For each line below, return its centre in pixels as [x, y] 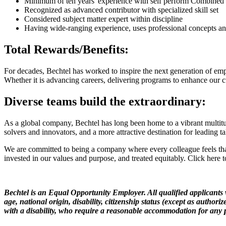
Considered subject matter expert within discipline [103, 19]
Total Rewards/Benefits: [66, 50]
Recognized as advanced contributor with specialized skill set [121, 10]
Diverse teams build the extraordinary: [105, 102]
